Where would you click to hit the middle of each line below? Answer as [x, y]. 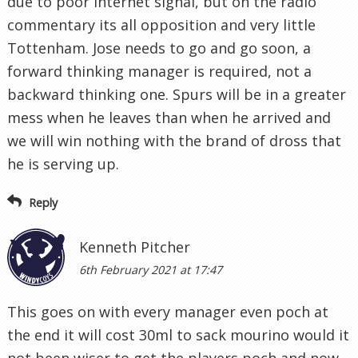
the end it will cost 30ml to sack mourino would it [178, 335]
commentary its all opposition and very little [161, 24]
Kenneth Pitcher [135, 247]
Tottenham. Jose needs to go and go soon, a [159, 48]
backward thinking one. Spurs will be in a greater [177, 94]
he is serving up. [63, 163]
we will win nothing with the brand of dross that [174, 140]
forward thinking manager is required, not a [159, 71]
